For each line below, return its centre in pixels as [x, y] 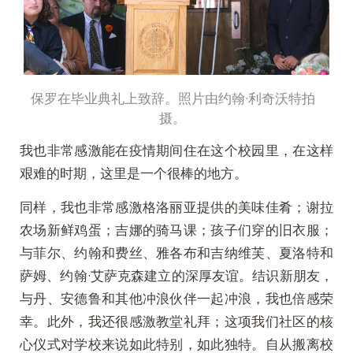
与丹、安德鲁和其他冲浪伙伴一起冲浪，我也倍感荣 [176, 298]
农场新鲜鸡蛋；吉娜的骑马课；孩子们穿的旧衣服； [176, 229]
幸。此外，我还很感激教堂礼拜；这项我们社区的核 [176, 321]
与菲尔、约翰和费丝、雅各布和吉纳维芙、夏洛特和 [176, 252]
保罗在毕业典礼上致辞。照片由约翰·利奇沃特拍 [173, 98]
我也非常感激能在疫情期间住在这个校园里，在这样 [176, 150]
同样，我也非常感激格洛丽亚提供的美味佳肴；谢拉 [176, 206]
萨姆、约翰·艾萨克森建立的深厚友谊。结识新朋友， [176, 275]
